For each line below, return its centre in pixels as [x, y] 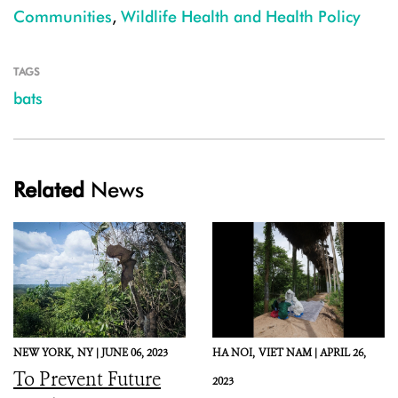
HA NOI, [234, 352]
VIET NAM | [289, 352]
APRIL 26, [343, 352]
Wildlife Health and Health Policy [240, 17]
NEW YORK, [44, 352]
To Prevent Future [87, 379]
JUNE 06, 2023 [135, 352]
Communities [63, 17]
